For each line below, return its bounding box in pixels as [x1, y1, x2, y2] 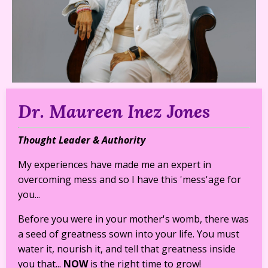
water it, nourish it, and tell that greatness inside [18, 242, 236, 256]
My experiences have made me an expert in [18, 158, 211, 172]
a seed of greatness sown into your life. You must [18, 227, 239, 241]
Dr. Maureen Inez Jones [18, 100, 210, 123]
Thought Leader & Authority [18, 133, 145, 147]
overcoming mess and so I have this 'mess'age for [18, 173, 241, 187]
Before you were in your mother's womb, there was [18, 212, 249, 226]
